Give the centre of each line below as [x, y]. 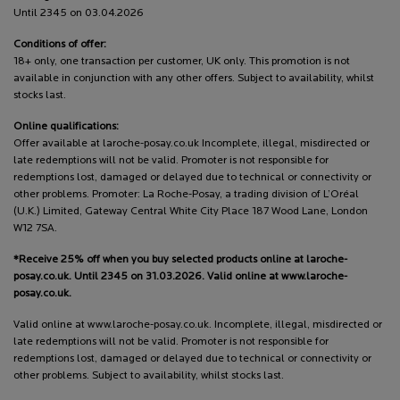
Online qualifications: [66, 126]
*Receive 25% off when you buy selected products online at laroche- [180, 259]
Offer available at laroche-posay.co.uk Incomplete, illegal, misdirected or [192, 143]
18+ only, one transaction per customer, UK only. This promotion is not [182, 61]
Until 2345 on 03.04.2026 [79, 13]
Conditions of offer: [60, 44]
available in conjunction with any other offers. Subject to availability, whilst [194, 78]
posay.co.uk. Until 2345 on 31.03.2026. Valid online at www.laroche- [180, 276]
